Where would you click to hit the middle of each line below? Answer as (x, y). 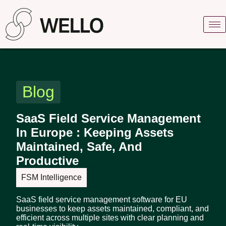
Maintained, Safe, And (79, 147)
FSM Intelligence (51, 177)
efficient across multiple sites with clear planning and (110, 218)
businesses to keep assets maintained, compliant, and (112, 209)
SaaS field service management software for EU (102, 200)
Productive (49, 161)
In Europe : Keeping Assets (95, 132)
